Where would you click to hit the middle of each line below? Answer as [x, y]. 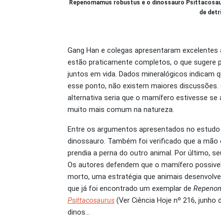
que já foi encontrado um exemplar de [130, 188]
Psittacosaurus [91, 200]
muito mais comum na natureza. [121, 109]
